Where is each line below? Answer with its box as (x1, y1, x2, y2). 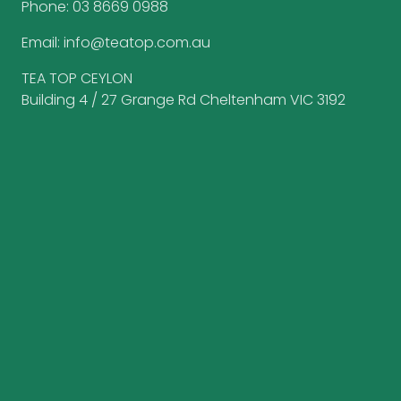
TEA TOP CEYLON (21, 68, 132, 90)
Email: (21, 32, 60, 54)
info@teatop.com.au (60, 32, 210, 54)
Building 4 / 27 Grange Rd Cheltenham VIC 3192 (21, 90, 346, 111)
